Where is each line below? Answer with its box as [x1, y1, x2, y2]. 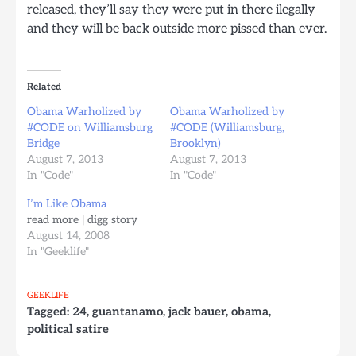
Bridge [27, 137, 60, 151]
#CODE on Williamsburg [27, 121, 153, 135]
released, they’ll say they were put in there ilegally [27, 2, 315, 18]
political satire [27, 322, 109, 337]
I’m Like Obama [27, 197, 106, 211]
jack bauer [168, 304, 226, 319]
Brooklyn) [170, 137, 221, 151]
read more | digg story [27, 213, 137, 227]
